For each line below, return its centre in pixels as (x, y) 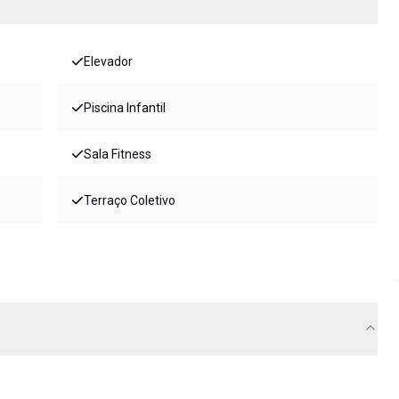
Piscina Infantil (125, 108)
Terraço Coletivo (130, 201)
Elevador (108, 62)
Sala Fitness (118, 155)
